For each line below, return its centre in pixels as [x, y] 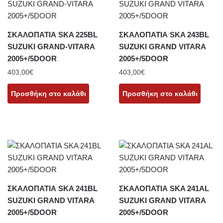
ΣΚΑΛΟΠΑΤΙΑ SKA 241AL [164, 188]
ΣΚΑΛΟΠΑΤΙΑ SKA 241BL [53, 188]
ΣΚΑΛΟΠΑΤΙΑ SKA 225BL [53, 34]
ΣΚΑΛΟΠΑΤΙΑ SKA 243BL [164, 34]
